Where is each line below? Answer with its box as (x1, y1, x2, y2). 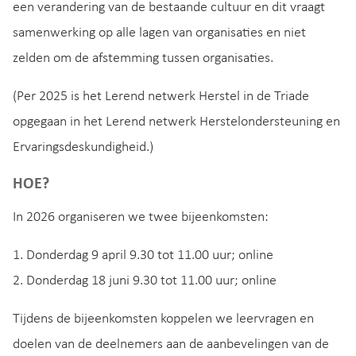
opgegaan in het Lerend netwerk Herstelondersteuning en (13, 114, 340, 130)
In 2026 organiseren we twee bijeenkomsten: (13, 209, 269, 225)
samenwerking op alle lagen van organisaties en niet (13, 25, 306, 41)
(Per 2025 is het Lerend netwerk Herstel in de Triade (13, 88, 309, 104)
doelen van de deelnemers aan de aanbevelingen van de (13, 336, 329, 352)
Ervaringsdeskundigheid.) (13, 139, 153, 155)
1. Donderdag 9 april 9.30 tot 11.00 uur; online (13, 247, 273, 263)
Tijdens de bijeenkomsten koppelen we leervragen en (13, 311, 314, 327)
